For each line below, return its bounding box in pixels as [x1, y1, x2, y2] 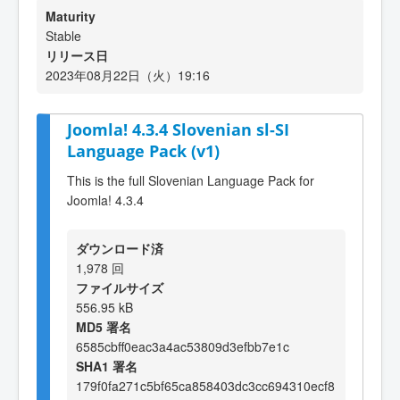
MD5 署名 [76, 317, 131, 336]
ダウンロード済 [76, 238, 163, 257]
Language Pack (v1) [67, 140, 220, 162]
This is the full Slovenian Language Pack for [67, 171, 314, 189]
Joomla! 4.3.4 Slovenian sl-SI [67, 119, 289, 140]
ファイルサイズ [76, 278, 163, 296]
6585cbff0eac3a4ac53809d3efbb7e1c [76, 337, 289, 355]
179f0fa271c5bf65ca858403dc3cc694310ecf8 [76, 376, 335, 395]
